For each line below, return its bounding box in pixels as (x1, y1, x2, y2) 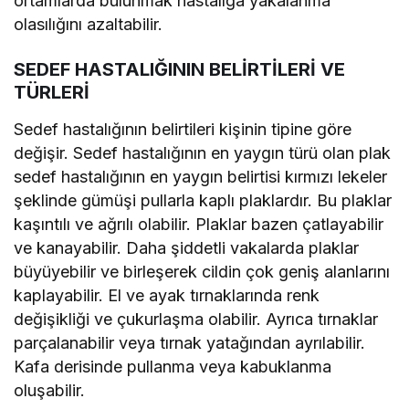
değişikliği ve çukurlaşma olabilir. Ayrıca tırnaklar (14, 309, 379, 329)
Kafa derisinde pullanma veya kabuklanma (14, 356, 332, 376)
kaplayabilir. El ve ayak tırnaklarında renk (14, 285, 320, 305)
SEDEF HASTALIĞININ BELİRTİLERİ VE (14, 58, 345, 80)
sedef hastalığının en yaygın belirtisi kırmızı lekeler (14, 166, 388, 186)
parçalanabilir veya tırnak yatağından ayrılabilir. (14, 332, 366, 352)
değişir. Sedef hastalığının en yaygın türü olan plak (14, 142, 392, 163)
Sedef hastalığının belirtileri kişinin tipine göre (14, 119, 352, 139)
